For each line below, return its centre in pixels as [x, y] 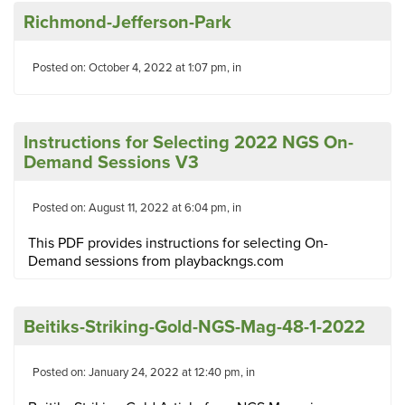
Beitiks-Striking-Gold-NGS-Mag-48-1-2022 [194, 326]
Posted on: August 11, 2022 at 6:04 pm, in [138, 207]
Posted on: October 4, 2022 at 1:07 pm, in [138, 67]
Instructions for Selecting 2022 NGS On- [188, 142]
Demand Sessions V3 [111, 162]
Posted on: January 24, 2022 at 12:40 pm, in [145, 372]
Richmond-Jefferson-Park [127, 22]
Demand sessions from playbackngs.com [156, 261]
